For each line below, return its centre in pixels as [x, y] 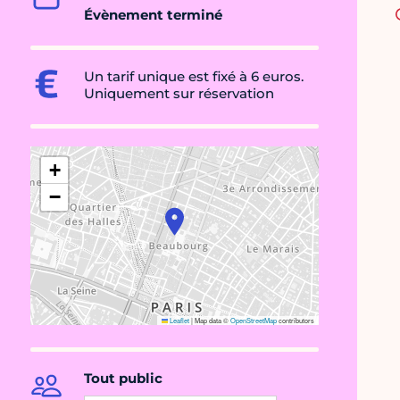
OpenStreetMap [254, 321]
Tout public [123, 379]
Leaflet [179, 321]
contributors [296, 321]
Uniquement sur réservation [179, 94]
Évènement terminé [153, 15]
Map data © [212, 321]
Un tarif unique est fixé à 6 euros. [194, 77]
